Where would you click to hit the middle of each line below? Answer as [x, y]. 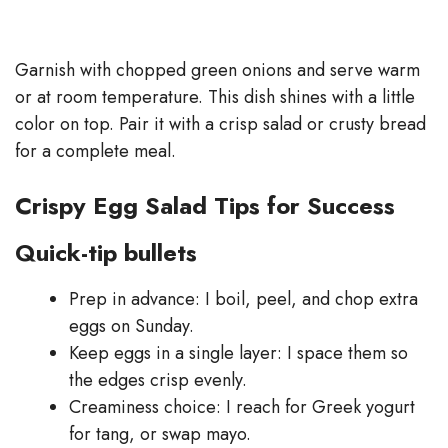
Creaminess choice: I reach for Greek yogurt [242, 406]
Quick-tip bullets [106, 252]
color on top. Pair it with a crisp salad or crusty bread [220, 123]
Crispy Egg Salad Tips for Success [205, 205]
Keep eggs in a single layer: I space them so [238, 352]
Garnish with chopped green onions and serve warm [217, 69]
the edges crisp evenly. [158, 379]
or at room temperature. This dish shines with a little [215, 96]
